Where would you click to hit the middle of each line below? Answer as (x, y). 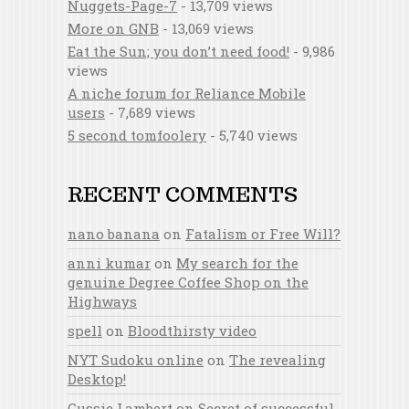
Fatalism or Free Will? (263, 234)
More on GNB (113, 28)
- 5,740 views (252, 135)
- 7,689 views (150, 112)
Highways (102, 301)
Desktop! (97, 379)
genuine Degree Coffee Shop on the (188, 282)
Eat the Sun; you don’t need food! (178, 51)
